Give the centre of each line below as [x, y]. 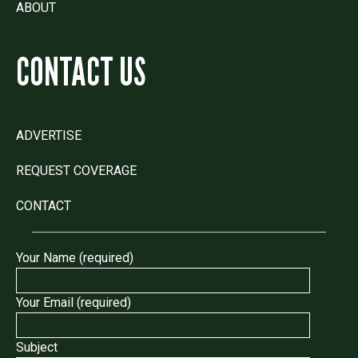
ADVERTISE [49, 135]
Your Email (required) [74, 302]
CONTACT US [81, 71]
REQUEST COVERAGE [76, 170]
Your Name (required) [75, 257]
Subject [37, 347]
